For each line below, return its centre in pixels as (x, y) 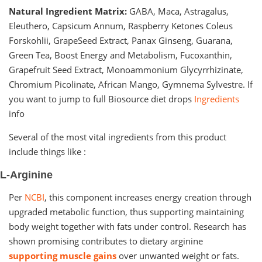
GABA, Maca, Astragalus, (178, 11)
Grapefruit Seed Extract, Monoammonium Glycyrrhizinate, (126, 69)
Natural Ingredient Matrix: (68, 11)
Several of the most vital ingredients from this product (118, 137)
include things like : (47, 151)
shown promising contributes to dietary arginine (106, 241)
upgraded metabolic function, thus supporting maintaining (126, 211)
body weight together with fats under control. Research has (127, 226)
